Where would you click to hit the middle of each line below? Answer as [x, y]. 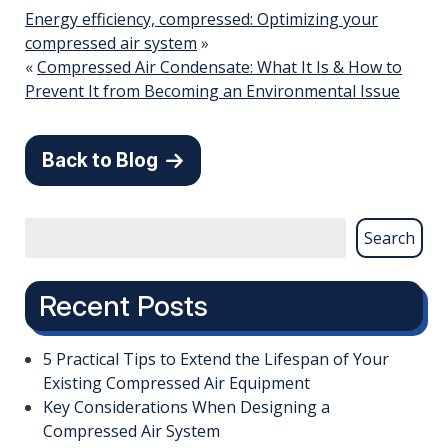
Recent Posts [123, 305]
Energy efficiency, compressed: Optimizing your [201, 18]
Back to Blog [102, 160]
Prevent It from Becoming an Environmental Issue [212, 90]
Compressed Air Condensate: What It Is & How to [219, 66]
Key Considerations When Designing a [186, 407]
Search [390, 237]
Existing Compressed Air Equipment [176, 383]
